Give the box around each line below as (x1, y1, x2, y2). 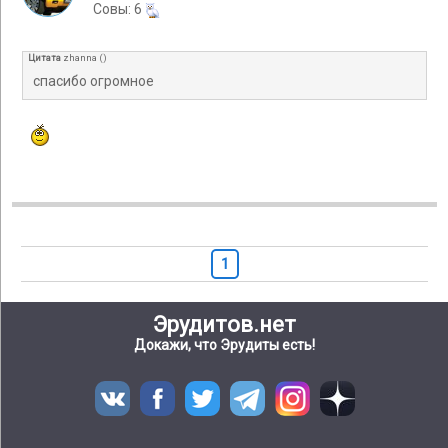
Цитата (28, 52, 61, 64)
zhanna (63, 52, 97, 64)
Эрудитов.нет (153, 312, 296, 337)
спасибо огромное (33, 73, 154, 90)
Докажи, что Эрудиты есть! (134, 337, 315, 353)
